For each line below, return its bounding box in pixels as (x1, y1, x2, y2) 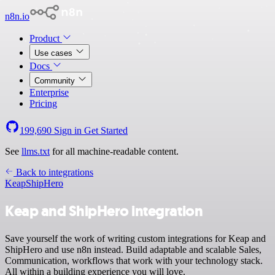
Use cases (34, 48, 75, 58)
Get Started (84, 125, 128, 136)
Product (29, 33, 62, 44)
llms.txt (21, 146, 50, 157)
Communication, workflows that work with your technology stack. (5, 255, 263, 266)
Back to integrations (14, 167, 93, 177)
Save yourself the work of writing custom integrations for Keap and (5, 233, 266, 244)
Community (34, 76, 77, 85)
